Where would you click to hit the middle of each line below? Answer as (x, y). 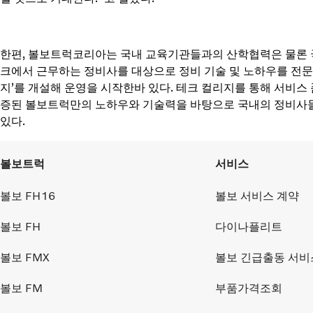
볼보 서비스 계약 (257, 196)
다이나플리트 (249, 226)
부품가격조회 (249, 288)
